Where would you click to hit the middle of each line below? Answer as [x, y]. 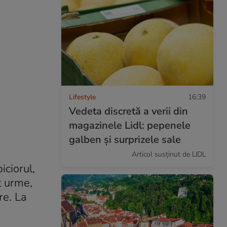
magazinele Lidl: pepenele [130, 125]
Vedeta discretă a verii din [128, 111]
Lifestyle [82, 97]
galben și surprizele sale [125, 139]
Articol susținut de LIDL [169, 154]
